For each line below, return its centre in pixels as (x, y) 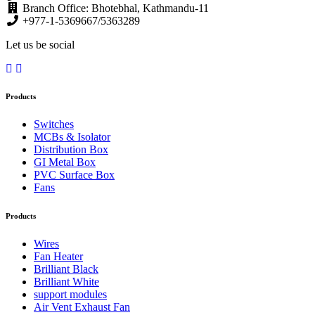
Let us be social (40, 44)
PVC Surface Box (74, 175)
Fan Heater (58, 257)
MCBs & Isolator (72, 137)
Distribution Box (71, 150)
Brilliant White (66, 282)
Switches (54, 124)
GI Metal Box (65, 162)
